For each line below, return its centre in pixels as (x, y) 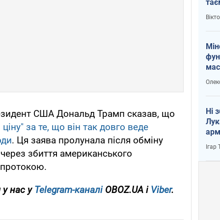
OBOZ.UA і (127, 190)
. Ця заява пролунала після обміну (87, 140)
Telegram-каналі (69, 190)
